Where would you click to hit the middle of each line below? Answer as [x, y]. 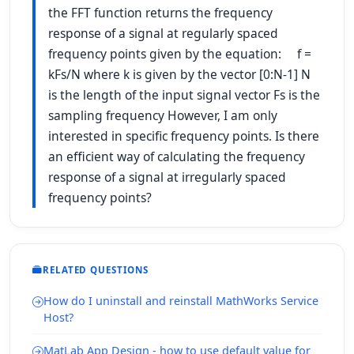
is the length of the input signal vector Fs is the [184, 95]
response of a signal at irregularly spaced [167, 177]
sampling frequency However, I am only [163, 115]
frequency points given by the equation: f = [180, 54]
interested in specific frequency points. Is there [184, 136]
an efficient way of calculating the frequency [177, 156]
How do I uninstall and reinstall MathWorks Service [181, 301]
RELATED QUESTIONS [95, 270]
